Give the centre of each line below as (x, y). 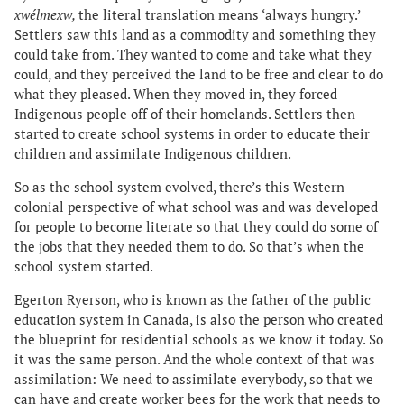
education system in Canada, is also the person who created (199, 319)
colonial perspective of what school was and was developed (196, 207)
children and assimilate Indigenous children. (154, 153)
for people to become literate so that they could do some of (196, 226)
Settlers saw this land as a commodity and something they (195, 34)
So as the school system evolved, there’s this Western (179, 187)
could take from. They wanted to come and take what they (193, 54)
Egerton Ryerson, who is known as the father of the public (193, 299)
